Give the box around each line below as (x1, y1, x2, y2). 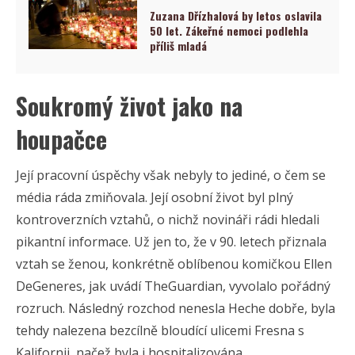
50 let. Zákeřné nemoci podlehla (150, 21, 309, 39)
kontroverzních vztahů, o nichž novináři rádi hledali (16, 210, 319, 228)
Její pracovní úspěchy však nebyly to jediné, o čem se (16, 166, 326, 184)
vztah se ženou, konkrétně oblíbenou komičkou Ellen (16, 254, 332, 273)
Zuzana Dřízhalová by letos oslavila (150, 6, 323, 24)
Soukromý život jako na (16, 87, 242, 124)
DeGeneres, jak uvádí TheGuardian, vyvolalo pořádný (16, 277, 330, 295)
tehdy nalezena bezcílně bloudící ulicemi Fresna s (16, 321, 304, 339)
